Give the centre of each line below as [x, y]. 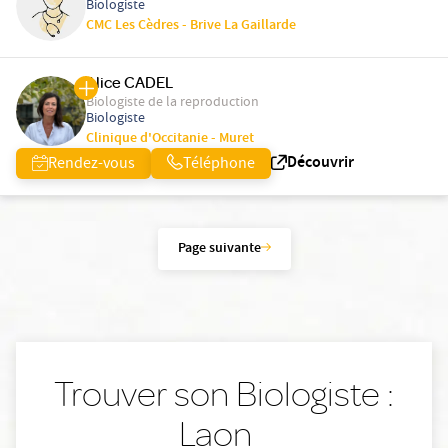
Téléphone [219, 165]
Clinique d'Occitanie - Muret [170, 139]
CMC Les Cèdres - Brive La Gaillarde [191, 26]
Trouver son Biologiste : [224, 394]
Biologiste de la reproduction [172, 103]
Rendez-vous [91, 165]
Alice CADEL [129, 82]
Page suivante [219, 249]
